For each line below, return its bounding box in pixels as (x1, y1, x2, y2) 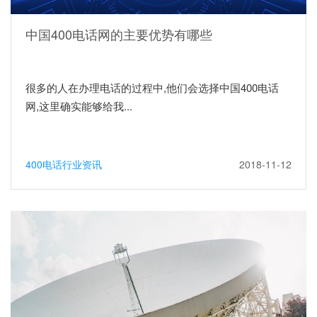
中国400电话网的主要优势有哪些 (25, 25, 212, 44)
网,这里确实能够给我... (25, 98, 132, 114)
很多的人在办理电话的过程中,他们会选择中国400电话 (25, 80, 279, 96)
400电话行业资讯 (25, 157, 102, 172)
